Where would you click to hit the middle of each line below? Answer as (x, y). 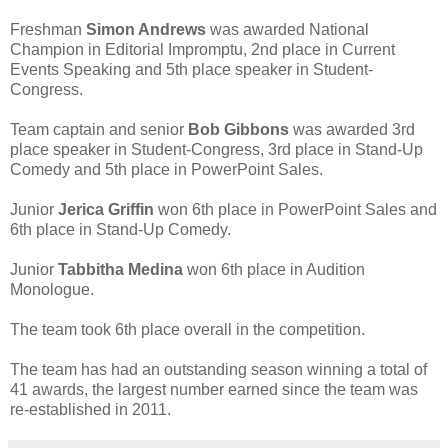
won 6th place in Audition (274, 269)
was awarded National (289, 29)
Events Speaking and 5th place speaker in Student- (191, 69)
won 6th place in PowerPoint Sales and (295, 209)
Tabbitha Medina (120, 269)
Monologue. (52, 289)
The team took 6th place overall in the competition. (187, 329)
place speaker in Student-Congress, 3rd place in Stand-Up (216, 149)
